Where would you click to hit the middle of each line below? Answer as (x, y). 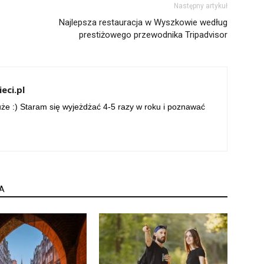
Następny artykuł (201, 6)
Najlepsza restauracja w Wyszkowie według (143, 22)
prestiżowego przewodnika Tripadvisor (153, 35)
